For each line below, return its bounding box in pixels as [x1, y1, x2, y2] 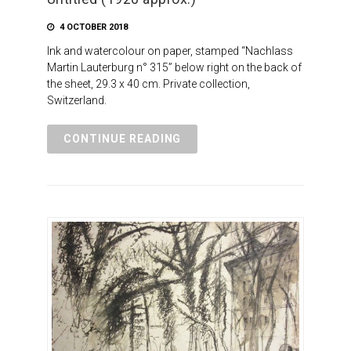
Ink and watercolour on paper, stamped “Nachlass [46, 44, 293, 57]
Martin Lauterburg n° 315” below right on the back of [46, 60, 302, 74]
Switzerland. [46, 93, 107, 107]
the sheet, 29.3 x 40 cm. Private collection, [46, 77, 250, 90]
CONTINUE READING [63, 132, 182, 145]
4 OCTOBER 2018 [56, 21, 128, 32]
